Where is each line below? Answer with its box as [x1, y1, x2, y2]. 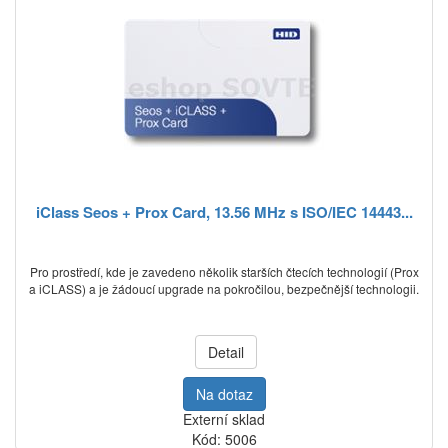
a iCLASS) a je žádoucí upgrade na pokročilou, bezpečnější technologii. [29, 280, 419, 297]
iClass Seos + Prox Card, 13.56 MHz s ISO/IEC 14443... [35, 201, 413, 223]
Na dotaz [195, 384, 253, 404]
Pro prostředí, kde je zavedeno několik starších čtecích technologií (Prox [29, 263, 419, 280]
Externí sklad [183, 409, 265, 429]
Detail [208, 342, 244, 362]
